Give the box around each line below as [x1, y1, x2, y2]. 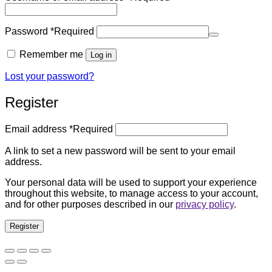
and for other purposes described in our [5, 199, 175, 209]
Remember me [19, 49, 83, 60]
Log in [90, 50, 112, 60]
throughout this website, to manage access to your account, [5, 188, 258, 199]
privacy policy [175, 199, 234, 209]
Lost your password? [5, 71, 94, 82]
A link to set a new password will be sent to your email [5, 145, 236, 156]
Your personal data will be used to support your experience [5, 177, 257, 188]
